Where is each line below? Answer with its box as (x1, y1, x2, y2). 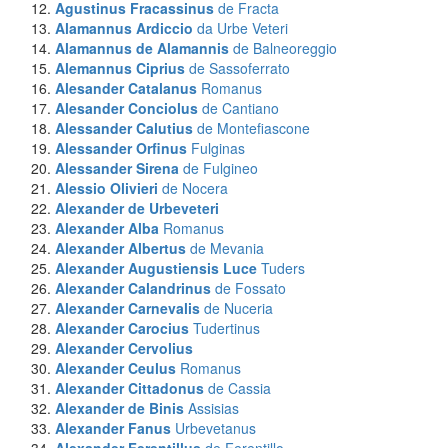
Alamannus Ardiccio (55, 18, 193, 38)
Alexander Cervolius (55, 338, 193, 358)
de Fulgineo (183, 158, 258, 178)
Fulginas (191, 138, 245, 158)
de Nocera (162, 178, 228, 198)
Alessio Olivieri (55, 178, 158, 198)
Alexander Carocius (55, 318, 189, 338)
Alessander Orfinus (55, 138, 187, 158)
